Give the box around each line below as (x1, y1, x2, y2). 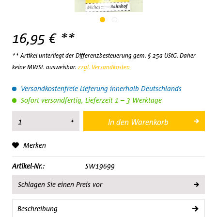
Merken (23, 141, 46, 149)
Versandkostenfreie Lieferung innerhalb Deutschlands (19, 84, 182, 93)
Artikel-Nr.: (12, 162, 45, 170)
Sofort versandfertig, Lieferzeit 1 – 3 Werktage (19, 96, 162, 104)
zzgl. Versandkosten (78, 63, 130, 71)
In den (108, 117, 129, 127)
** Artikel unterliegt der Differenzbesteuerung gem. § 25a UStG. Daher (12, 52, 196, 59)
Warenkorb (131, 117, 169, 127)
